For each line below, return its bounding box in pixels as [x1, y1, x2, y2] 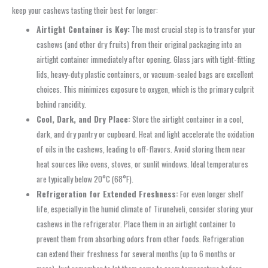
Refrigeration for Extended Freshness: [36, 187, 179, 200]
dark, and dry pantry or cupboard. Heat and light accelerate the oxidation [36, 127, 255, 140]
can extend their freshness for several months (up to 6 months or [36, 247, 236, 260]
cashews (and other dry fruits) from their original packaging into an [36, 38, 242, 50]
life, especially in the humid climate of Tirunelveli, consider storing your [36, 202, 254, 215]
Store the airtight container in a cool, [130, 112, 244, 125]
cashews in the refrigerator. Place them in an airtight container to [36, 217, 236, 230]
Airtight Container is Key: [36, 23, 130, 35]
